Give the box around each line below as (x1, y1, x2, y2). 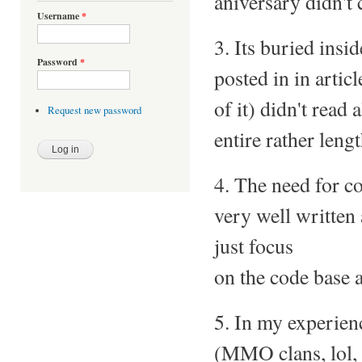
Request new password (47, 103, 141, 118)
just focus (214, 231, 293, 259)
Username (37, 9, 82, 23)
